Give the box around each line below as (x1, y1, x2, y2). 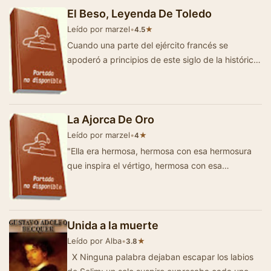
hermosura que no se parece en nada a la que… (67, 174, 256, 185)
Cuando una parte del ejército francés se (67, 39, 228, 50)
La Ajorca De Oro (67, 113, 154, 126)
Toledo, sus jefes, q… (67, 68, 151, 79)
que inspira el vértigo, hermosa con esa (67, 160, 222, 171)
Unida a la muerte (67, 218, 158, 232)
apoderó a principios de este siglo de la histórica (67, 54, 258, 65)
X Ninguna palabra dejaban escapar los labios (67, 251, 253, 262)
